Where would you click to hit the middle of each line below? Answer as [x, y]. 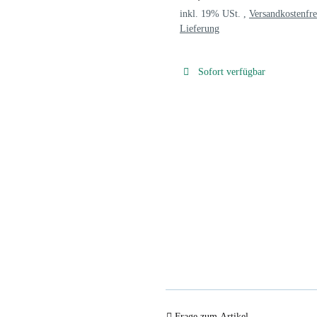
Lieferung [200, 28]
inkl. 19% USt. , [214, 13]
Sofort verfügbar [231, 71]
